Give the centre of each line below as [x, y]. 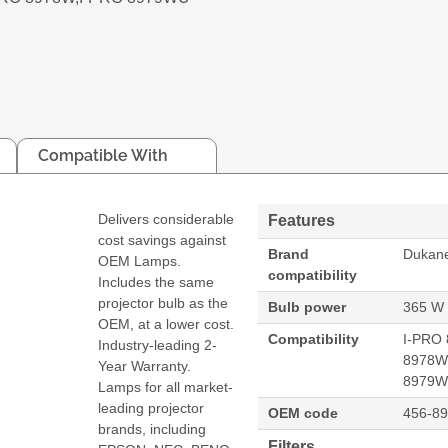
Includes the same [156, 281]
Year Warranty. [145, 365]
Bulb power [307, 306]
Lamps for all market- [166, 386]
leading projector [151, 407]
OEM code [303, 412]
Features [302, 220]
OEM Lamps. [140, 260]
